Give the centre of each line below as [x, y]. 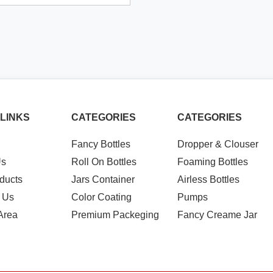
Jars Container [103, 179]
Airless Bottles [208, 179]
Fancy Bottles [101, 144]
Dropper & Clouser [218, 144]
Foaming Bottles [212, 162]
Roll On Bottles [104, 162]
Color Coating [102, 197]
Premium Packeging [115, 215]
